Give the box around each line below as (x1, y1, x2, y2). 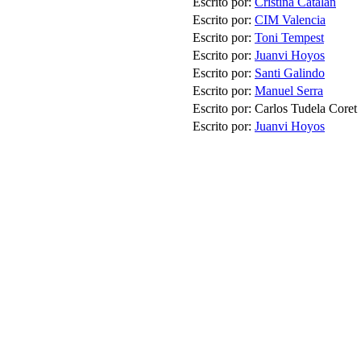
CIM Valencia (255, 13, 326, 27)
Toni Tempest (255, 31, 324, 45)
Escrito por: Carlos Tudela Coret (193, 102, 357, 116)
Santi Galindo (255, 66, 325, 81)
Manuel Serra (255, 84, 323, 98)
